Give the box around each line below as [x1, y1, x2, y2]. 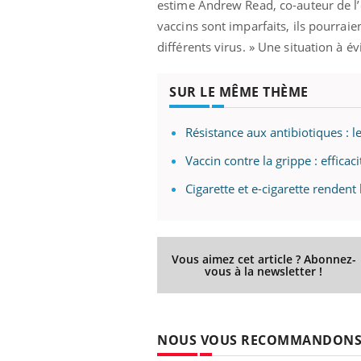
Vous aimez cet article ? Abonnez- [171, 251, 356, 267]
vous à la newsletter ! [205, 263, 323, 279]
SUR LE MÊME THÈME [169, 82, 309, 101]
